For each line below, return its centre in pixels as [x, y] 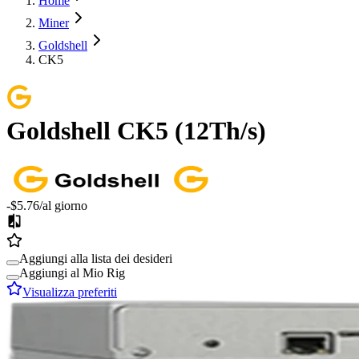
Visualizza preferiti [70, 292]
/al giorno [63, 205]
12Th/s [220, 131]
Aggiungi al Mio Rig [72, 272]
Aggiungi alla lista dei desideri [96, 258]
